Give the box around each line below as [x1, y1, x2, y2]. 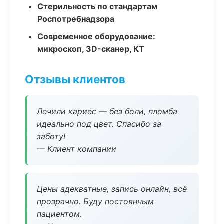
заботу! [37, 131, 65, 141]
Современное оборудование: [37, 31, 155, 41]
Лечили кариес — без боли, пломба [37, 106, 177, 116]
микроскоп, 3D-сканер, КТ [37, 44, 144, 54]
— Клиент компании [37, 144, 116, 154]
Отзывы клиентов [25, 72, 125, 86]
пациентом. [37, 209, 82, 219]
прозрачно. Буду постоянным [37, 196, 154, 206]
